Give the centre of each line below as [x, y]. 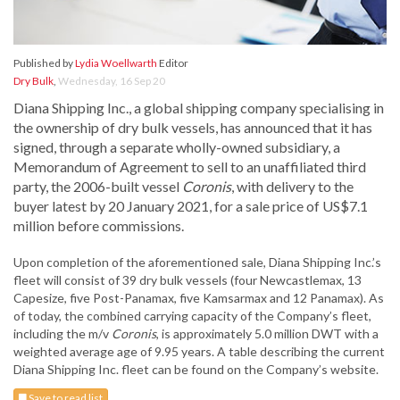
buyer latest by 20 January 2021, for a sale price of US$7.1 [191, 206]
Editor [173, 63]
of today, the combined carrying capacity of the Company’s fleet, [192, 316]
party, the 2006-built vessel [98, 187]
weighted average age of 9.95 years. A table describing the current [199, 352]
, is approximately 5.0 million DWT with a [267, 334]
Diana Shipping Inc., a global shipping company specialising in [199, 108]
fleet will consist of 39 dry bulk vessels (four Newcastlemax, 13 [187, 280]
